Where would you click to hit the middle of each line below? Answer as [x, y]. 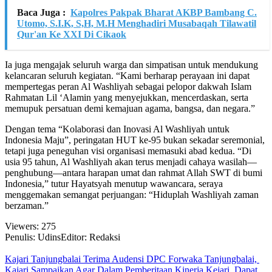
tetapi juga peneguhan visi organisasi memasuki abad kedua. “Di [128, 151]
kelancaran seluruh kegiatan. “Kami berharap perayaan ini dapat [127, 76]
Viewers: [22, 226]
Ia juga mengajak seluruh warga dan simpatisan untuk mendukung [131, 65]
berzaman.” [27, 206]
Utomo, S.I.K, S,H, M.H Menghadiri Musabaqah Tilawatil [137, 24]
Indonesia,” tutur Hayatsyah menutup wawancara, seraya [114, 184]
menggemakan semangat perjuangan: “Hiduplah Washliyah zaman [132, 195]
